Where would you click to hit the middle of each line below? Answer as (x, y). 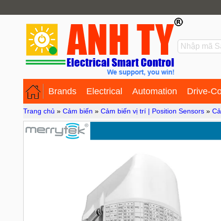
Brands (62, 91)
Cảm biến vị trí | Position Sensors (152, 111)
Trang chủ (39, 111)
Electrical (104, 91)
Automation (155, 91)
